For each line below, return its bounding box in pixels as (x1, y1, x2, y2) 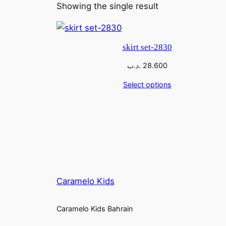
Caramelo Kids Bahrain (56, 204, 133, 213)
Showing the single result (56, 1, 158, 12)
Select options (123, 80, 172, 89)
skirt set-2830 (122, 42, 172, 52)
